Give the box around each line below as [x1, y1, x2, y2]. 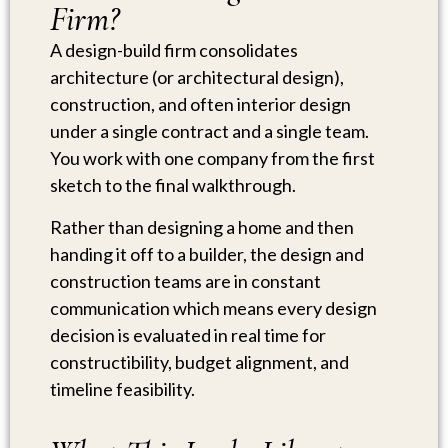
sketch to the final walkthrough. [50, 174, 296, 197]
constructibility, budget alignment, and [50, 350, 349, 373]
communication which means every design [50, 296, 377, 319]
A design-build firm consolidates [50, 39, 298, 62]
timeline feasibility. [50, 377, 195, 400]
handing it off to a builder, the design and [50, 242, 364, 265]
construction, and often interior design [50, 93, 351, 116]
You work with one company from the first [50, 147, 375, 170]
